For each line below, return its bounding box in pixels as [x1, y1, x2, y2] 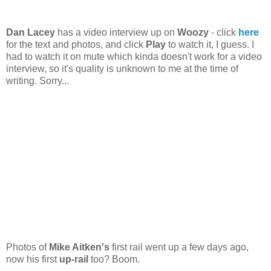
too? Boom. [88, 254, 140, 265]
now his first [6, 254, 59, 265]
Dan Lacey [6, 27, 55, 38]
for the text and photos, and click [6, 39, 146, 50]
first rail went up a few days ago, [109, 242, 249, 253]
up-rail [59, 254, 88, 265]
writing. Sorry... [6, 76, 69, 87]
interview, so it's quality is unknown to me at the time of [6, 64, 238, 74]
